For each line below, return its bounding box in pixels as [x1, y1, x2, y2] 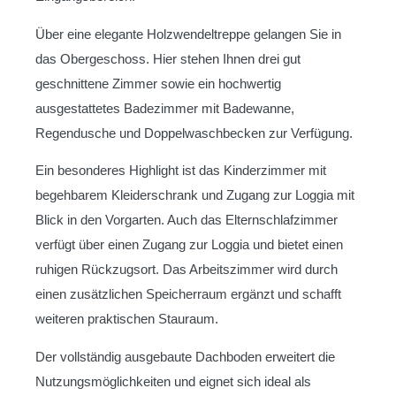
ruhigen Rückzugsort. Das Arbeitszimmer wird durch [35, 262, 338, 278]
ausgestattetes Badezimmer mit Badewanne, [35, 100, 294, 116]
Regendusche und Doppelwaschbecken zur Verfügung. [35, 125, 353, 141]
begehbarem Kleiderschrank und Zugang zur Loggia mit [35, 187, 354, 203]
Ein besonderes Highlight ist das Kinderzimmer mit [35, 163, 326, 179]
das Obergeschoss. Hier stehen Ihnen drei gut [35, 50, 301, 66]
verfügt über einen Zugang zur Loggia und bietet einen [35, 237, 343, 253]
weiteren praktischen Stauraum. [35, 311, 218, 327]
